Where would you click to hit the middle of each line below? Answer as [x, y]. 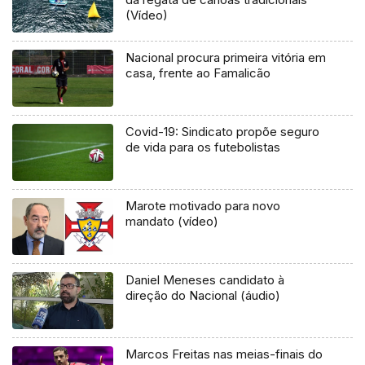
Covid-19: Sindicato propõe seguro [223, 132]
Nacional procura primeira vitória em [226, 58]
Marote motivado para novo [203, 206]
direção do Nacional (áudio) [203, 296]
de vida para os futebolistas [203, 147]
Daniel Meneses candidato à [205, 280]
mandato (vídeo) [172, 222]
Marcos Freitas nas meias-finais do [224, 354]
